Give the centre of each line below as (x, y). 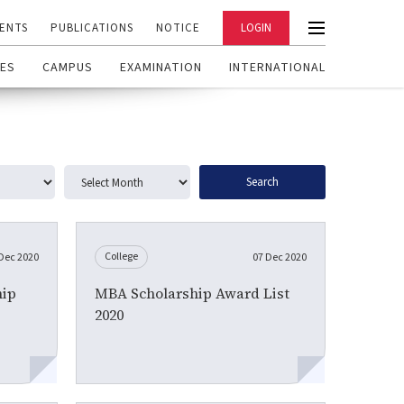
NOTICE (178, 28)
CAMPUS (68, 68)
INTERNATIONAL (277, 68)
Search (262, 182)
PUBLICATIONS (92, 28)
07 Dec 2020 (279, 257)
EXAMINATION (161, 68)
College (122, 256)
